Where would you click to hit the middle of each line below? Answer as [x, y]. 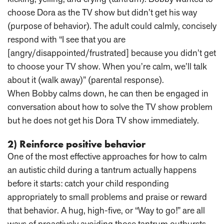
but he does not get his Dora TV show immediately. [103, 120]
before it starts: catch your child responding [88, 183]
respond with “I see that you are [66, 39]
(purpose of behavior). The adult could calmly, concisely [112, 26]
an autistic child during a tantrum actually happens [102, 170]
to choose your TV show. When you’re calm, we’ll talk [107, 66]
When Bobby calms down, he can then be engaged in [108, 93]
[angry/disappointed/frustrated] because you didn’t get [112, 53]
